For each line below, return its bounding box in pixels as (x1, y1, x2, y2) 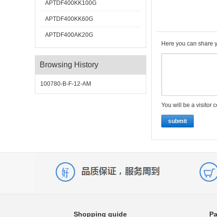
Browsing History (40, 61, 98, 69)
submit (168, 118, 187, 124)
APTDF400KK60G (45, 15, 93, 22)
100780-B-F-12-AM (40, 80, 91, 87)
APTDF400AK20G (45, 31, 93, 38)
